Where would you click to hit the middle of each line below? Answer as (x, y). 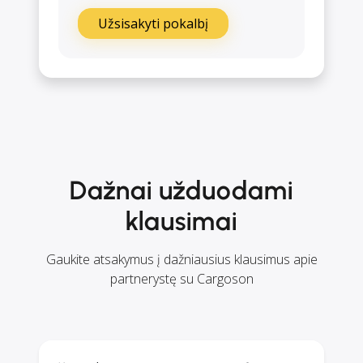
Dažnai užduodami (181, 190)
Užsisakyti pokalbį (153, 23)
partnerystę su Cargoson (181, 278)
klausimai (181, 221)
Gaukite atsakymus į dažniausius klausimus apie (181, 259)
